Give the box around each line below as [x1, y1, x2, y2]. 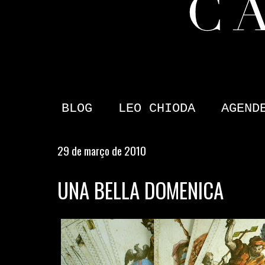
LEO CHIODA [118, 101, 195, 117]
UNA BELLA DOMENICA [57, 174, 224, 205]
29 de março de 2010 [57, 142, 146, 159]
